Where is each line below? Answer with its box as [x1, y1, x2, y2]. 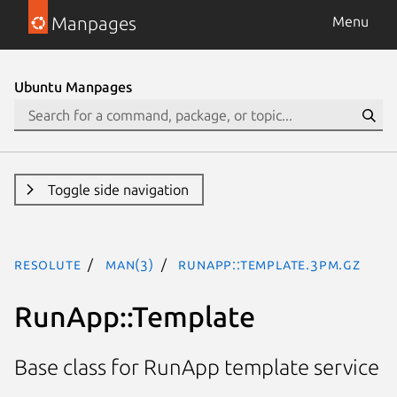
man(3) [105, 256, 154, 272]
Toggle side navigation [47, 182, 189, 198]
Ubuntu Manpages [14, 79, 132, 95]
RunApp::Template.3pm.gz [178, 256, 361, 272]
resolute [14, 256, 82, 272]
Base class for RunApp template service [14, 355, 379, 380]
